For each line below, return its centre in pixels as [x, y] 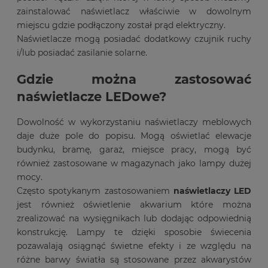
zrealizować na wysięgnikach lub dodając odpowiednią [134, 219]
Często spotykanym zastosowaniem [95, 191]
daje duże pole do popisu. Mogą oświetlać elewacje [134, 136]
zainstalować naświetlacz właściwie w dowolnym [134, 12]
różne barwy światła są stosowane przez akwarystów [134, 260]
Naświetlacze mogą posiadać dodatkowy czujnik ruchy [134, 39]
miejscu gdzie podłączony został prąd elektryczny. [121, 25]
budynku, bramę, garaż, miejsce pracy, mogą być [134, 150]
